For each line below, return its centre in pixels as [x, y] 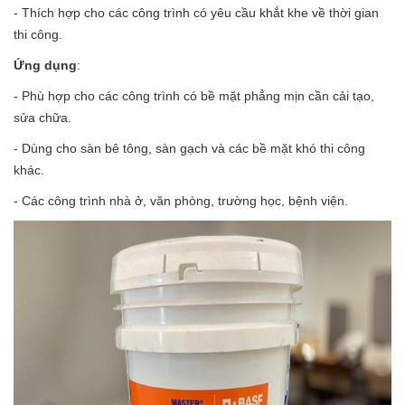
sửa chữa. [42, 117]
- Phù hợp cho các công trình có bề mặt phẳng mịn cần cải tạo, [194, 95]
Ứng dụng [45, 65]
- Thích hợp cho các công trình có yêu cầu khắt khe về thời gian [196, 12]
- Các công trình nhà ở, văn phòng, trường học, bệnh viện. [181, 200]
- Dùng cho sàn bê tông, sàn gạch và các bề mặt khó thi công [189, 148]
